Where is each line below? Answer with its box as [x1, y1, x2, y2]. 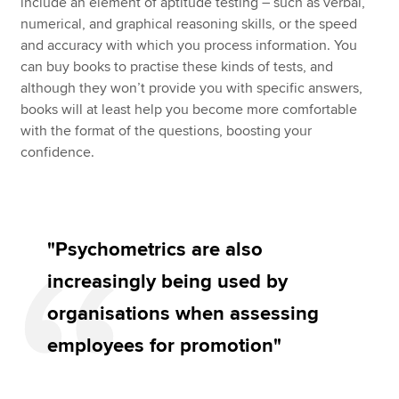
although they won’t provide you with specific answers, [20, 79, 363, 98]
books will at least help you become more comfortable [20, 101, 358, 119]
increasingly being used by [47, 270, 289, 295]
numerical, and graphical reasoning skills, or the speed [20, 15, 358, 34]
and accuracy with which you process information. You [20, 37, 358, 55]
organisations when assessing [47, 302, 320, 327]
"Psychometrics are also [47, 238, 264, 263]
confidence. [20, 143, 95, 162]
